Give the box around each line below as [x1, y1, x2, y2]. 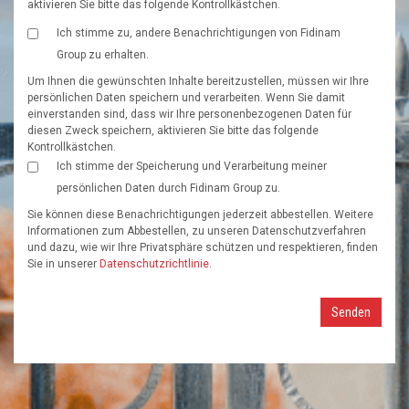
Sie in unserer [27, 257, 100, 270]
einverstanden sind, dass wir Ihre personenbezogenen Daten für [27, 108, 351, 121]
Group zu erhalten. [57, 48, 149, 61]
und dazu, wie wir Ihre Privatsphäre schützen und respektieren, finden [27, 241, 378, 254]
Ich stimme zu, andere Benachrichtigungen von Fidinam [57, 26, 341, 39]
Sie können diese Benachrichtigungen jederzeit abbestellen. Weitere [27, 208, 373, 221]
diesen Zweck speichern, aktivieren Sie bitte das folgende [27, 124, 319, 137]
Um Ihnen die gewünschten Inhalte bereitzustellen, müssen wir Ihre [27, 75, 369, 88]
